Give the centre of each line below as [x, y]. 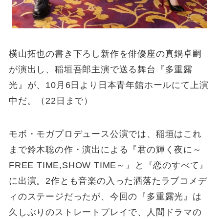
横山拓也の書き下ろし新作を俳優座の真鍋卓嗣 [105, 54]
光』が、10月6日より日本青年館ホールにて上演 [109, 85]
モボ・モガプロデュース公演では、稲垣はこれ [105, 134]
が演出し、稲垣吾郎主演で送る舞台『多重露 [101, 69]
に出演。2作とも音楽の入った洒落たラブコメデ [108, 181]
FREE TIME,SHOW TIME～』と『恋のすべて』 [109, 165]
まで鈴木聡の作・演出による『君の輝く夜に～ [105, 149]
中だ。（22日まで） [51, 100]
